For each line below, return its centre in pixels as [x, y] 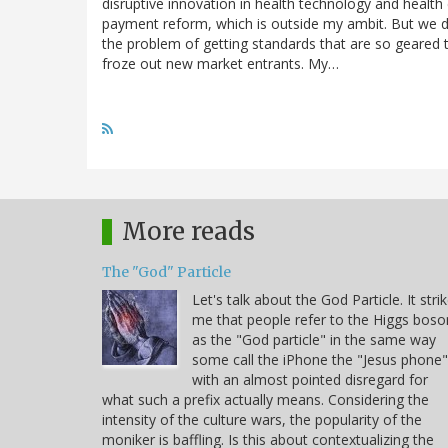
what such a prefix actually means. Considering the [265, 399]
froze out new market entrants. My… [220, 63]
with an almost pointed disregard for [310, 379]
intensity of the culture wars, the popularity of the [262, 419]
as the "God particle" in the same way [314, 339]
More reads [188, 231]
